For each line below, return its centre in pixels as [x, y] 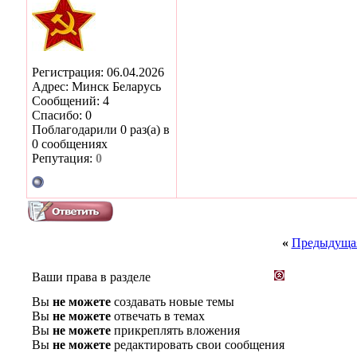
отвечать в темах [158, 316]
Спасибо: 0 [62, 115]
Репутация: [64, 158]
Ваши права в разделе [91, 277]
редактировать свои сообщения [198, 344]
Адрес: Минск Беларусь [96, 86]
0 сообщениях [70, 143]
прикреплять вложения [175, 330]
